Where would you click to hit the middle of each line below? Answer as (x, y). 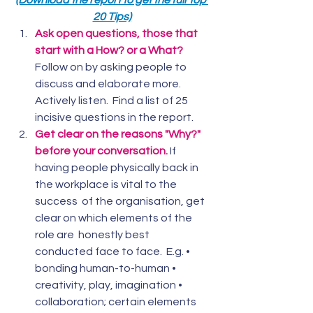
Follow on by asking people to (112, 67)
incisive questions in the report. (114, 118)
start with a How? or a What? (109, 51)
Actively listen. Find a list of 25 (112, 101)
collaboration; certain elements (117, 302)
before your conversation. (101, 151)
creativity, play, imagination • (110, 285)
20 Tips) (112, 17)
